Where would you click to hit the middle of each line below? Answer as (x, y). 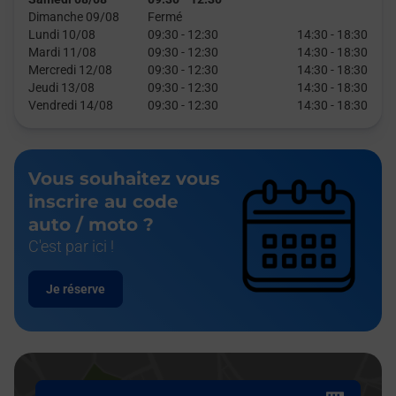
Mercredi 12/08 (70, 70)
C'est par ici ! (71, 246)
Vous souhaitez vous (124, 179)
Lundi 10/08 (62, 34)
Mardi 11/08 (62, 52)
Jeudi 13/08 (61, 88)
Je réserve (76, 289)
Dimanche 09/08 (74, 17)
